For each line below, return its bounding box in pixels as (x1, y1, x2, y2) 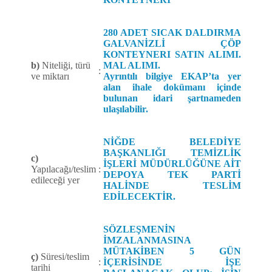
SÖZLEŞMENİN (103, 224, 175, 235)
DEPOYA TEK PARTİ (103, 169, 241, 180)
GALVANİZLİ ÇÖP (103, 38, 241, 49)
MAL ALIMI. (103, 60, 160, 71)
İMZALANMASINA (103, 235, 191, 246)
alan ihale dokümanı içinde (103, 82, 241, 93)
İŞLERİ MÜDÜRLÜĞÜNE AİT (103, 158, 241, 169)
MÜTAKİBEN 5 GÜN (103, 246, 241, 257)
